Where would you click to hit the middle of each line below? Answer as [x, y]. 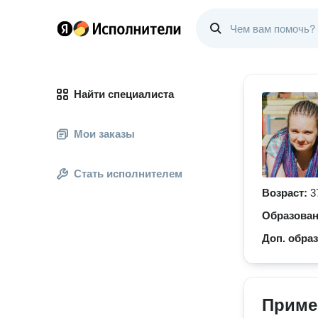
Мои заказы [104, 134]
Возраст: [286, 193]
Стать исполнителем [128, 174]
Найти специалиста [124, 94]
